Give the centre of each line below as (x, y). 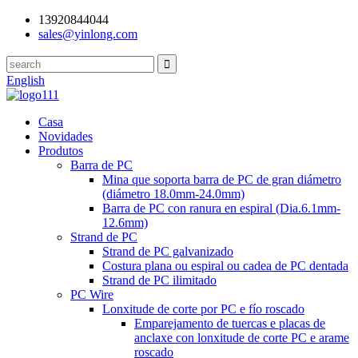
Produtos (61, 151)
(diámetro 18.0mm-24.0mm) (173, 194)
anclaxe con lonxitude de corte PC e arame (242, 338)
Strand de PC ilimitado (159, 280)
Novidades (66, 136)
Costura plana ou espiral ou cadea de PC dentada (225, 266)
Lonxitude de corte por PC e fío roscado (203, 309)
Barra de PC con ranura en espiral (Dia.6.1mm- (221, 208)
